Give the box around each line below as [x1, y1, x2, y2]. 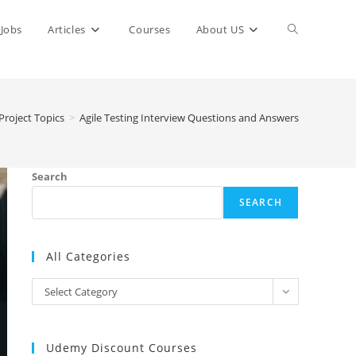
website [288, 80, 329, 95]
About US [195, 22, 245, 37]
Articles [47, 22, 86, 37]
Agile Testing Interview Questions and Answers [79, 110, 299, 125]
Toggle [288, 21, 323, 37]
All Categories [46, 249, 130, 264]
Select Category [44, 284, 118, 299]
